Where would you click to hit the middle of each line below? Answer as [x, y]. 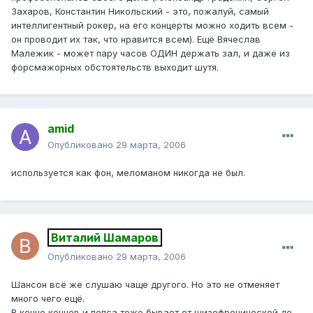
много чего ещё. [48, 299]
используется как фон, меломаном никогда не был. [128, 173]
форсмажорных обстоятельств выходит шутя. [115, 67]
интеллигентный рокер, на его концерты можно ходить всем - [152, 25]
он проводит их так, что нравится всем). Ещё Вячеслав [136, 39]
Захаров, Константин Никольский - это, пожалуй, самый [140, 11]
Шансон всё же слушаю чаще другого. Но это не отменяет [145, 285]
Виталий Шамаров [105, 238]
